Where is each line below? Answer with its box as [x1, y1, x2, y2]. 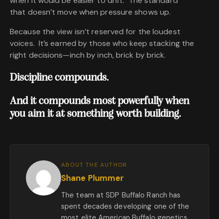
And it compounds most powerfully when [10, 96, 189, 108]
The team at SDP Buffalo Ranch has [61, 190, 181, 200]
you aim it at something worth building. [10, 109, 181, 120]
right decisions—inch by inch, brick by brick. [10, 50, 166, 61]
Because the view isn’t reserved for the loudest [10, 26, 180, 37]
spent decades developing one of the [61, 201, 190, 211]
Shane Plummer [61, 172, 124, 183]
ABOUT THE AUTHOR [61, 161, 128, 169]
